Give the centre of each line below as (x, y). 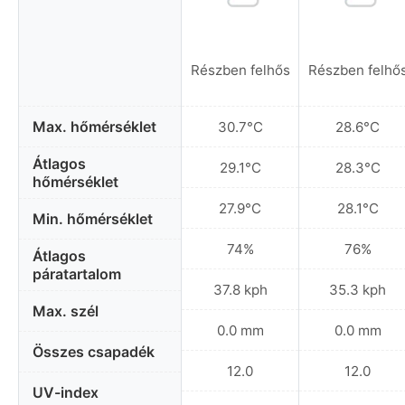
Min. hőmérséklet (93, 219)
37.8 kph (240, 289)
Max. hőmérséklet (94, 127)
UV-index (66, 393)
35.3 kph (358, 289)
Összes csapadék (94, 352)
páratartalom (77, 274)
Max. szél (66, 311)
